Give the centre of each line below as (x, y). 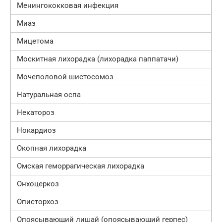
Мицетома (35, 41)
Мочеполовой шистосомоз (65, 77)
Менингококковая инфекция (68, 6)
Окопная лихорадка (52, 148)
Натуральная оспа (49, 95)
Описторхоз (38, 202)
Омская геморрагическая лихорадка (81, 166)
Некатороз (36, 113)
